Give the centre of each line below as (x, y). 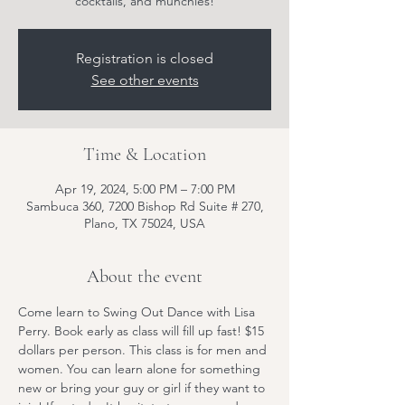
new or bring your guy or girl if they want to (143, 388)
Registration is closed (145, 58)
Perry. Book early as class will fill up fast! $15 (143, 331)
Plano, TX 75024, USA (145, 223)
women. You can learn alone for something (141, 369)
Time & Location (145, 155)
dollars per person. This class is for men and (144, 350)
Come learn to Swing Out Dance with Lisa (138, 312)
